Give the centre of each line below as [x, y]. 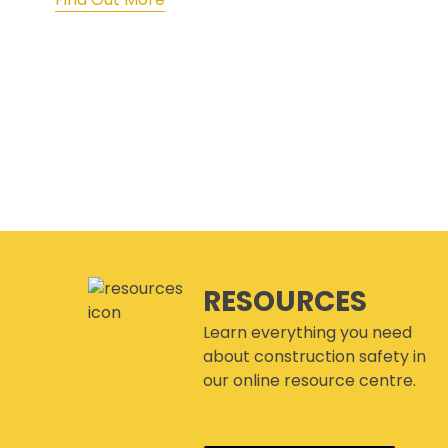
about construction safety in [315, 357]
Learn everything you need [308, 333]
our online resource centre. [310, 381]
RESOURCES [285, 302]
